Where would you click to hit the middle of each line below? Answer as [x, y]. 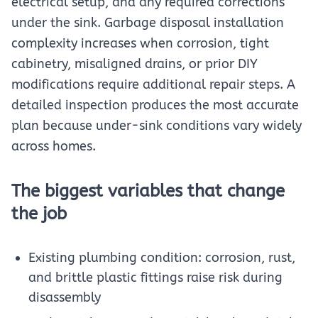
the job [39, 214]
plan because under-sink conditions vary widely [157, 126]
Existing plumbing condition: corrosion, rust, [162, 258]
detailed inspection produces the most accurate [155, 105]
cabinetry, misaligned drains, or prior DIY [135, 64]
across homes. [54, 146]
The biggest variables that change [148, 191]
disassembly [65, 297]
